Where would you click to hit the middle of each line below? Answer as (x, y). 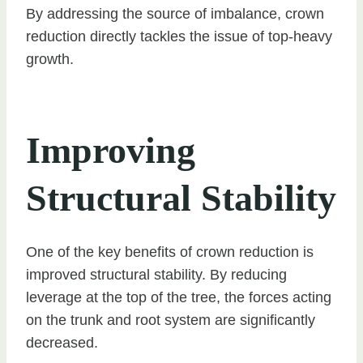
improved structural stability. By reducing (156, 274)
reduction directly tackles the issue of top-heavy (179, 36)
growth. (50, 59)
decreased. (62, 342)
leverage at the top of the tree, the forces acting (179, 297)
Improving (111, 150)
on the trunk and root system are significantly (171, 320)
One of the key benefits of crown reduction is (170, 252)
